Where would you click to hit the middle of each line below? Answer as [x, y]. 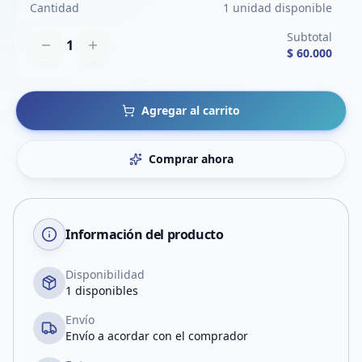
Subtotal [309, 37]
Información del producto [145, 234]
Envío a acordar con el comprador [157, 336]
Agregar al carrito [191, 110]
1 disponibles [102, 290]
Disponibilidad [105, 274]
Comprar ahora [191, 159]
